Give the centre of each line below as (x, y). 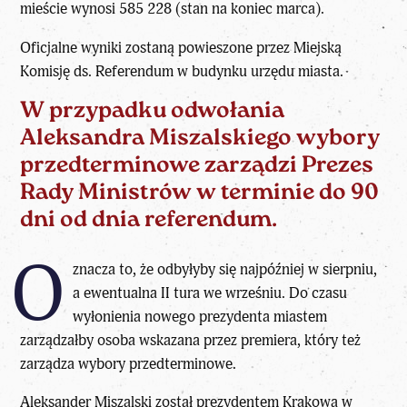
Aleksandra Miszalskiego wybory (200, 139)
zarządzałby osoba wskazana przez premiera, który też (191, 340)
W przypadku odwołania (153, 112)
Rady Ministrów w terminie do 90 (200, 194)
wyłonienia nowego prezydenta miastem (199, 316)
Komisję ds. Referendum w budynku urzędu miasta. (182, 71)
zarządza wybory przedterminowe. (129, 363)
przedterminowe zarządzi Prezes (197, 166)
